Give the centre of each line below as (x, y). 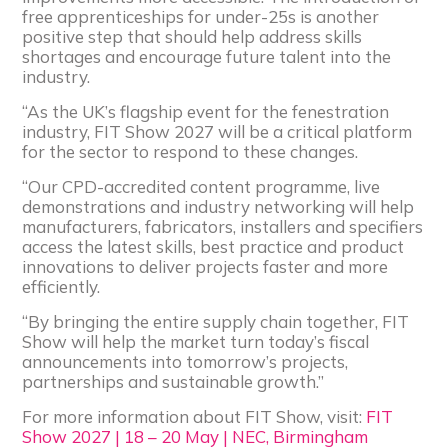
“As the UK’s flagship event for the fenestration (206, 111)
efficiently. (61, 286)
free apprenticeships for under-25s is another (201, 16)
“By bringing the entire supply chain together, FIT (216, 321)
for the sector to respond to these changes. (190, 151)
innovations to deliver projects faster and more (205, 266)
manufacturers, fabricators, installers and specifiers (223, 226)
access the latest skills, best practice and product (213, 246)
